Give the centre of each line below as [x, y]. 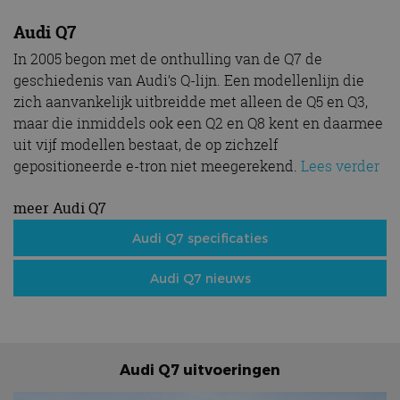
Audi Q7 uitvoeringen [200, 369]
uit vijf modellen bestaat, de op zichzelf [146, 144]
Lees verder [340, 166]
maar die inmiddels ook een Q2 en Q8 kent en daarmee [198, 123]
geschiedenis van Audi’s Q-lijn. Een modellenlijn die [189, 80]
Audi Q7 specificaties [200, 237]
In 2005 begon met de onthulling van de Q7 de [168, 58]
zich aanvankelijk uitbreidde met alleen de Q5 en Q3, [191, 101]
